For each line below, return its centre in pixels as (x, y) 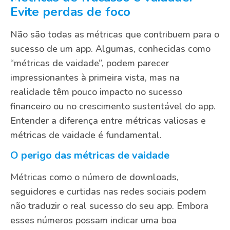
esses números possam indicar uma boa (93, 221)
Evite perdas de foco (70, 12)
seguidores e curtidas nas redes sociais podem (108, 192)
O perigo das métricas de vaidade (90, 156)
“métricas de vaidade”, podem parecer (90, 63)
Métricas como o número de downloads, (94, 177)
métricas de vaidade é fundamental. (86, 135)
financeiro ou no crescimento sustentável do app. (113, 106)
